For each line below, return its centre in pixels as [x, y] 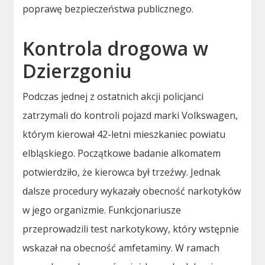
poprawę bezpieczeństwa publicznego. [108, 9]
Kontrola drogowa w [116, 48]
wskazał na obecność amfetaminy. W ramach [121, 248]
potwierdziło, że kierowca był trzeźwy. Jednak [122, 172]
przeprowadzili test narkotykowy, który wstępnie [131, 229]
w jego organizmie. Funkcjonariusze [102, 210]
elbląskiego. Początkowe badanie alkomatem [122, 153]
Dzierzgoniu [77, 70]
